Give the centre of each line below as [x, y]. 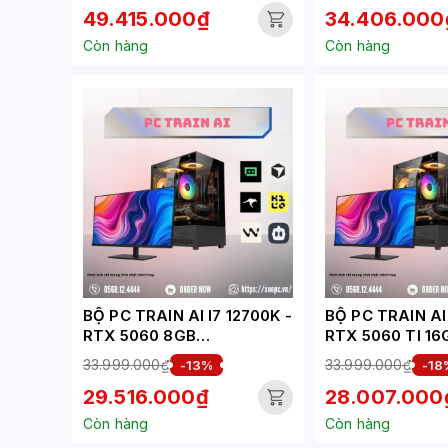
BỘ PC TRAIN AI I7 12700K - [187, 315]
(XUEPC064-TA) [144, 355]
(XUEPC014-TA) [384, 355]
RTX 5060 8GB [139, 335]
